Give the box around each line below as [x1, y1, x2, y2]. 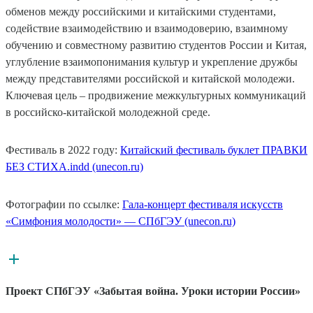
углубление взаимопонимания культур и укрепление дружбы [6, 55, 298, 68]
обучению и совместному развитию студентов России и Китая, [6, 38, 307, 51]
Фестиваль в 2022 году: [6, 143, 120, 156]
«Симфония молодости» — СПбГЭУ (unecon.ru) [6, 214, 235, 227]
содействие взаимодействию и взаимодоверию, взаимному [6, 22, 288, 34]
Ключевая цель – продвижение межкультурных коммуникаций [6, 89, 306, 101]
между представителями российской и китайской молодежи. [6, 72, 295, 85]
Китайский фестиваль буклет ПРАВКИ [120, 143, 307, 156]
